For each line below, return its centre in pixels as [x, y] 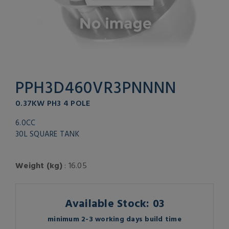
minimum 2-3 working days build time [114, 219]
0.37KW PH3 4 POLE [53, 103]
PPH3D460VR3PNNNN [96, 87]
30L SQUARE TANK [47, 134]
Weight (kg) [39, 165]
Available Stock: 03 [114, 203]
